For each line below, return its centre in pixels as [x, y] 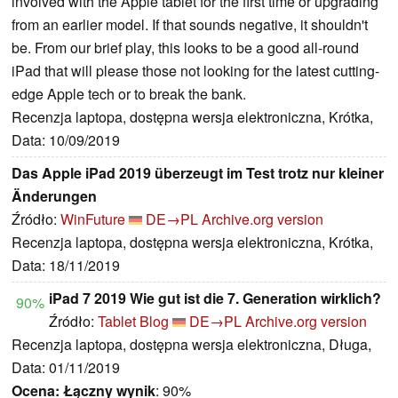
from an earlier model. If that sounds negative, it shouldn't [190, 25]
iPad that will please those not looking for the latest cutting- [195, 71]
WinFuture [93, 219]
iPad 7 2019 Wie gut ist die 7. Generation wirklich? [215, 298]
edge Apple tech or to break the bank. [129, 94]
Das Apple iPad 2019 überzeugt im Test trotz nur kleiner [198, 173]
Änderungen [54, 196]
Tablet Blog [133, 322]
